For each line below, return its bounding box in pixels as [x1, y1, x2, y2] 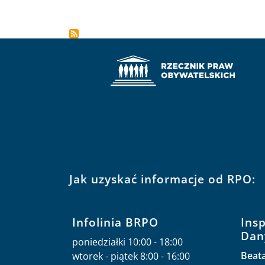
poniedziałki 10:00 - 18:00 [72, 235, 183, 248]
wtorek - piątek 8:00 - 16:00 [72, 250, 190, 263]
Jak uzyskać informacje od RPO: [69, 171, 256, 187]
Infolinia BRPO [72, 214, 159, 230]
